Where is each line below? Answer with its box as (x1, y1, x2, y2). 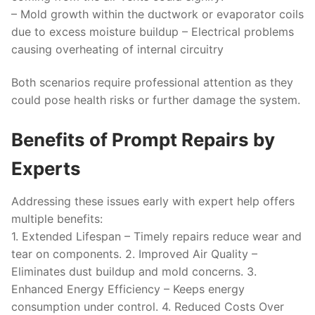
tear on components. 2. (11, 246, 139, 261)
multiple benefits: (11, 211, 103, 226)
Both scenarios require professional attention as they (11, 75, 293, 90)
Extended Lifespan (22, 229, 121, 243)
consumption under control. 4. (11, 299, 174, 314)
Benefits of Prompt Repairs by (11, 128, 275, 150)
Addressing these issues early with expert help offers (11, 193, 295, 208)
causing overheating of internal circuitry (11, 41, 224, 56)
